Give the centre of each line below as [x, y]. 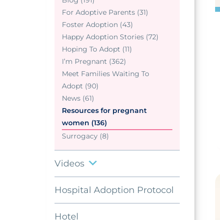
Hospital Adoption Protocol [114, 190]
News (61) [78, 98]
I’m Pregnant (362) [94, 62]
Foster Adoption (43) [97, 25]
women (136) [84, 123]
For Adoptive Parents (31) [105, 13]
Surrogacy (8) [85, 136]
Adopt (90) [80, 86]
